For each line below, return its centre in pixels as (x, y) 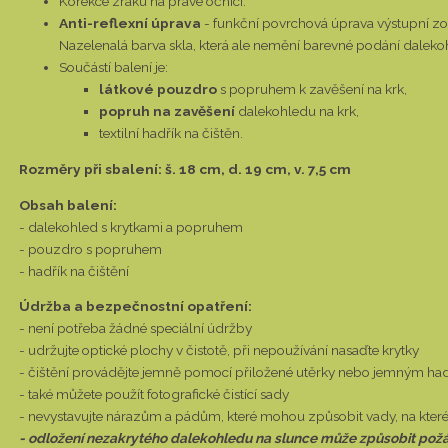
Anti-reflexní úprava (131, 23)
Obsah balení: (68, 204)
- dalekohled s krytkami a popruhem (131, 226)
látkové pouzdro (159, 89)
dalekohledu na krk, (298, 111)
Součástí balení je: (113, 67)
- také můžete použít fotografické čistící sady (154, 394)
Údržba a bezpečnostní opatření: (135, 306)
